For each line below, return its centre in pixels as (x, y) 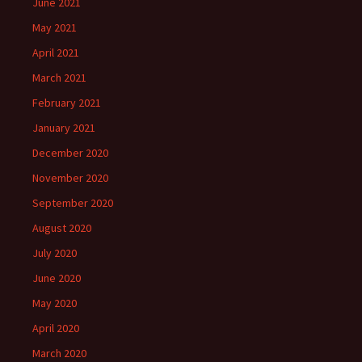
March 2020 (59, 353)
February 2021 (67, 103)
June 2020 (57, 278)
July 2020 (55, 253)
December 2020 (70, 153)
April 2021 (56, 53)
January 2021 (64, 128)
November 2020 (70, 178)
